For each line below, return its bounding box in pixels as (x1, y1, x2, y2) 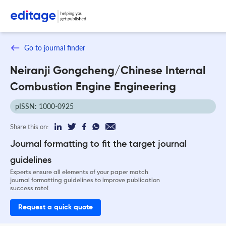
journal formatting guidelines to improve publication (10, 177, 160, 184)
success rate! (10, 185, 48, 192)
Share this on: (10, 122, 48, 131)
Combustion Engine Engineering (10, 81, 176, 93)
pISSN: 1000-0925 (15, 101, 74, 110)
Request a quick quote (18, 204, 93, 211)
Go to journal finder (24, 43, 85, 52)
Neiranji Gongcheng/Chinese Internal (10, 65, 205, 77)
